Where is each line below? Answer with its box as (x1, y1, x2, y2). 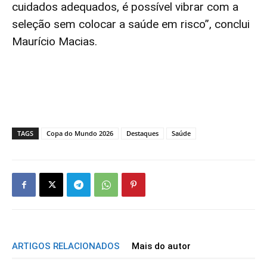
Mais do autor (132, 241, 191, 252)
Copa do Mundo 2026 (46, 129, 113, 138)
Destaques (126, 129, 159, 138)
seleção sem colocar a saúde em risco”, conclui (12, 17, 250, 32)
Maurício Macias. (12, 35, 97, 49)
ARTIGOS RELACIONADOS (12, 241, 120, 252)
